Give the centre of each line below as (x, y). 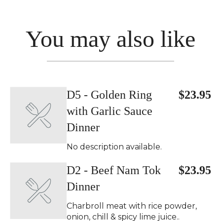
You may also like (110, 39)
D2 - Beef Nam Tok (114, 170)
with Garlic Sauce (110, 111)
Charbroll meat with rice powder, (132, 206)
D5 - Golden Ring (109, 95)
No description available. (114, 147)
